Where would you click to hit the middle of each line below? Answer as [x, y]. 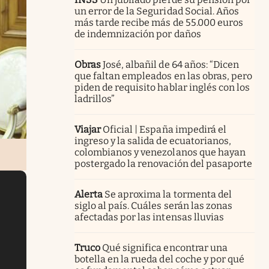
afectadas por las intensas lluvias [149, 217]
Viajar [88, 129]
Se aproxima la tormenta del [168, 194]
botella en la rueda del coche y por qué [159, 259]
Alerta [89, 194]
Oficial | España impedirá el [165, 129]
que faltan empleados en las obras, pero [163, 76]
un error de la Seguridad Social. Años [157, 11]
